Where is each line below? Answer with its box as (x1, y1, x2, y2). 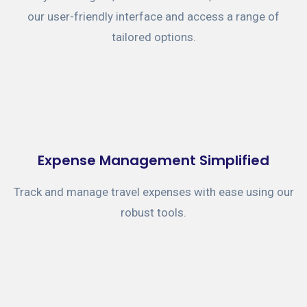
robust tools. (121, 206, 186, 220)
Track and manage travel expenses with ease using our (13, 185, 294, 199)
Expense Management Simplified (38, 151, 269, 171)
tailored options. (111, 30, 196, 45)
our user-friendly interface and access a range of (27, 10, 280, 24)
